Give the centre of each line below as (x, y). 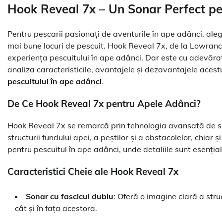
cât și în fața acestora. (56, 208)
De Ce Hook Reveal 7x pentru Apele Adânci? (104, 103)
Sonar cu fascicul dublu (70, 196)
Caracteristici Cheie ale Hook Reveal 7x (93, 172)
